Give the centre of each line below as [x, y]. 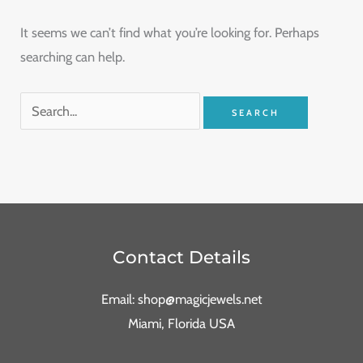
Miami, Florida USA [181, 324]
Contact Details [181, 256]
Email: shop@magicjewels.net [181, 299]
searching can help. [73, 57]
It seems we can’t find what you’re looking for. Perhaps [170, 33]
